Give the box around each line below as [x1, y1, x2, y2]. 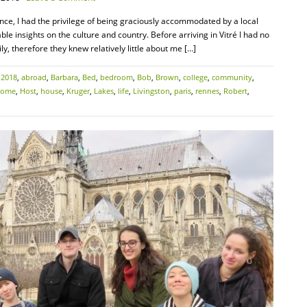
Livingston [133, 86, 170, 96]
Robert [223, 86, 247, 96]
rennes [195, 86, 219, 96]
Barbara [51, 72, 78, 82]
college [183, 72, 208, 82]
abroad [21, 72, 47, 82]
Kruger [66, 86, 90, 96]
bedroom [100, 72, 133, 82]
